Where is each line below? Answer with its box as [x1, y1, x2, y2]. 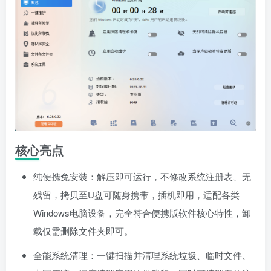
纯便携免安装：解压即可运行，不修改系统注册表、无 [33, 170, 251, 183]
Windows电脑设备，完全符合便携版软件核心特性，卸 [33, 206, 251, 220]
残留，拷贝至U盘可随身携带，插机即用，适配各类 [33, 188, 240, 201]
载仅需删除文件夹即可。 [33, 224, 133, 238]
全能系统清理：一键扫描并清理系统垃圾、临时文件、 [33, 249, 251, 262]
